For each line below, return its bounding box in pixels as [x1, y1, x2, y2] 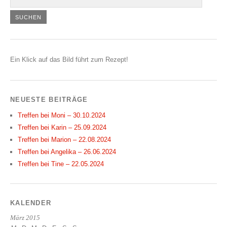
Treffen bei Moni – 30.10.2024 [18, 111, 105, 120]
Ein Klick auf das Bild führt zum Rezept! [10, 56, 128, 64]
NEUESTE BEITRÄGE [10, 96, 88, 104]
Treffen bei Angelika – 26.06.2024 [18, 148, 116, 156]
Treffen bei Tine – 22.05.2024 [18, 160, 104, 168]
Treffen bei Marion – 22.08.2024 [18, 136, 111, 144]
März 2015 [10, 214, 40, 222]
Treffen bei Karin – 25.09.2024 [18, 124, 106, 132]
